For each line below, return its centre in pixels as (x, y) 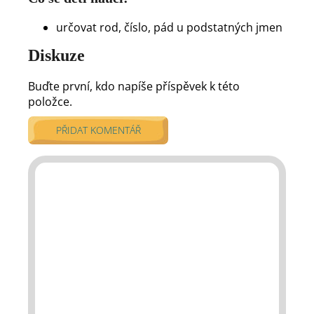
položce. (50, 101)
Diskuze (56, 55)
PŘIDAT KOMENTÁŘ (98, 130)
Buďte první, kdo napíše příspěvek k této (134, 86)
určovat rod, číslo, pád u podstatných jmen (169, 27)
